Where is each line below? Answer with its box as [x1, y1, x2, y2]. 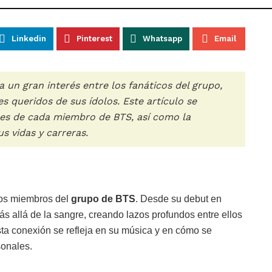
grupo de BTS [71, 193, 135, 204]
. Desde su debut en [135, 193, 222, 204]
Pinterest [76, 34, 112, 44]
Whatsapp [142, 34, 182, 44]
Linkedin [11, 34, 46, 44]
